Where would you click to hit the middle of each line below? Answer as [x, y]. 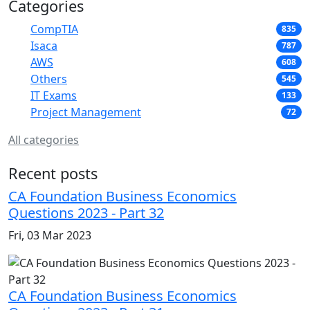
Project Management [86, 112]
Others [49, 79]
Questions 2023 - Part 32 [86, 212]
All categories [44, 139]
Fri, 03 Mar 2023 [50, 235]
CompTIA [54, 29]
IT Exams [54, 95]
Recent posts [53, 173]
